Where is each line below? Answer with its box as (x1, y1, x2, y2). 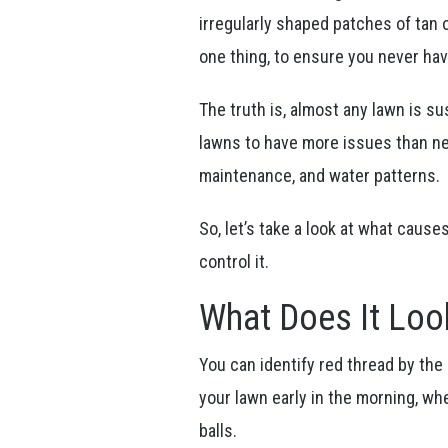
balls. (199, 420, 242, 441)
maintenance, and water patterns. (199, 165, 441, 186)
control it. (199, 251, 270, 272)
